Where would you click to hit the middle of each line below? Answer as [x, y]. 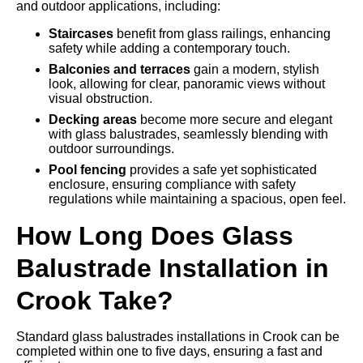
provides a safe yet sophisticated [222, 170]
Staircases [81, 34]
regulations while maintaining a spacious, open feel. [197, 199]
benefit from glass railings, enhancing [222, 34]
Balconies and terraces [120, 69]
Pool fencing [88, 170]
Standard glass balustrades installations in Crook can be [178, 337]
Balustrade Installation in [173, 268]
